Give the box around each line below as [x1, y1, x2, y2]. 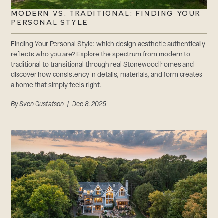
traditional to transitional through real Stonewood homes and [11, 61, 194, 69]
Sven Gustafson [19, 100, 64, 108]
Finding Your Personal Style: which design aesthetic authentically [11, 40, 206, 48]
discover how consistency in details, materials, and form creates [11, 71, 203, 79]
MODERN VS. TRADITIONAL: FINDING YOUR [11, 9, 201, 18]
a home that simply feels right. [11, 81, 102, 89]
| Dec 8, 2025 [64, 100, 107, 108]
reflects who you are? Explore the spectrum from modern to [11, 51, 191, 58]
